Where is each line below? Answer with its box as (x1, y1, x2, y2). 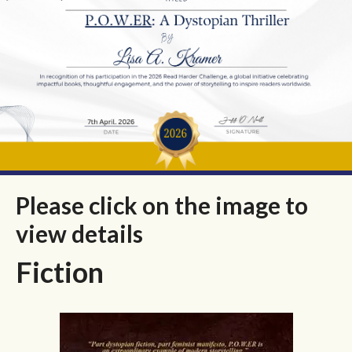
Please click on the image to (16, 191, 308, 220)
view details (16, 219, 143, 248)
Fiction (16, 255, 104, 290)
